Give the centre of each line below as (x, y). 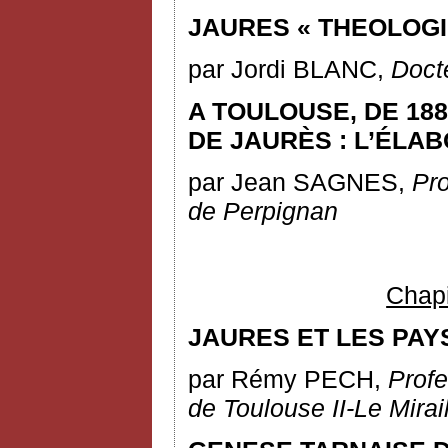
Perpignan (280, 211)
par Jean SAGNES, (300, 182)
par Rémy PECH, (288, 379)
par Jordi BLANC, (289, 69)
